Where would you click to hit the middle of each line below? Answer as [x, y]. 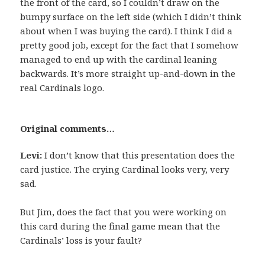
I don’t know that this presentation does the [139, 155]
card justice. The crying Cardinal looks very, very [125, 169]
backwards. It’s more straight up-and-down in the [128, 73]
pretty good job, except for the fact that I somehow [130, 45]
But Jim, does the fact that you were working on [124, 211]
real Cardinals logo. [62, 87]
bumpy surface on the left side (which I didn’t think [131, 16]
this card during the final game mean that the [120, 226]
